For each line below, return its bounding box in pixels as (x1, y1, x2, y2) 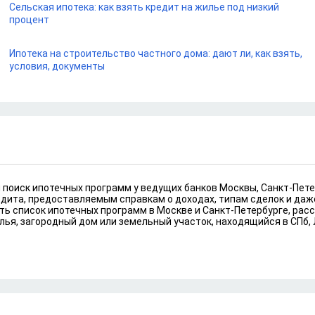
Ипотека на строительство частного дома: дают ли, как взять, (9, 48, 303, 59)
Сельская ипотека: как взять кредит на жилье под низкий (9, 1, 280, 13)
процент (9, 14, 50, 25)
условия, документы (9, 60, 105, 72)
